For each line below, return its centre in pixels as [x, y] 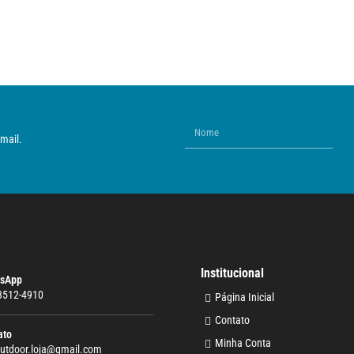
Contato [232, 320]
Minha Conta [243, 343]
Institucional [232, 273]
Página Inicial [244, 298]
